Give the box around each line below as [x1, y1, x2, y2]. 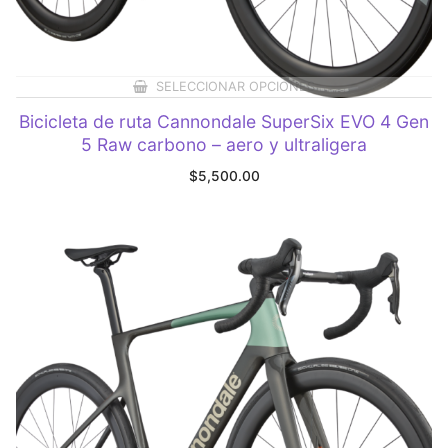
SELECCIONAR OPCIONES [155, 79, 315, 95]
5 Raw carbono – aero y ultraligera [81, 133, 367, 155]
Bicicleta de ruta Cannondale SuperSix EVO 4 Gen [19, 110, 429, 132]
